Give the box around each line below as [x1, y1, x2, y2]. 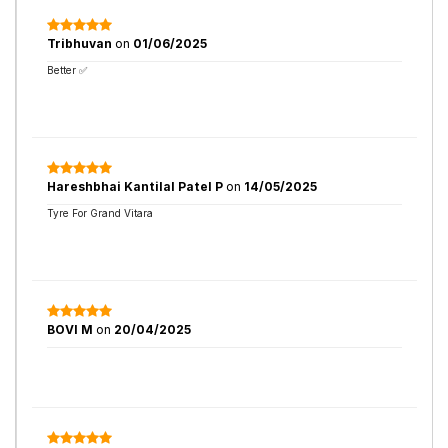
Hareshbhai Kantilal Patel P [47, 179, 223, 194]
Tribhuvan [47, 36, 115, 51]
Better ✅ [47, 64, 87, 76]
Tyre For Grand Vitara [47, 207, 153, 219]
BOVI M [47, 322, 93, 337]
